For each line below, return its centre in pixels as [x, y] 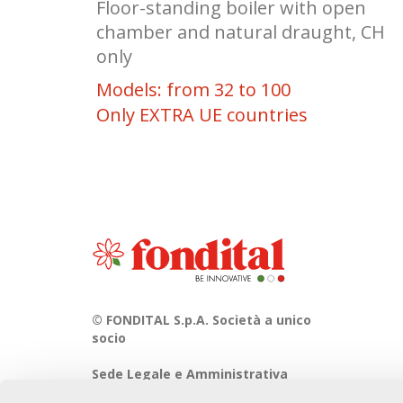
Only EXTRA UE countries [202, 115]
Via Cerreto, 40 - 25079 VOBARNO [192, 392]
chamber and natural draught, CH [241, 32]
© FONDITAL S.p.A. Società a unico [201, 320]
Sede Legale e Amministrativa [190, 374]
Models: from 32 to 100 [193, 90]
